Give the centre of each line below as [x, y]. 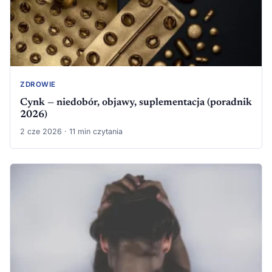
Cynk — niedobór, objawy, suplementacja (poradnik [136, 102]
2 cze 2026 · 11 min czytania [71, 131]
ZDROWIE [38, 85]
